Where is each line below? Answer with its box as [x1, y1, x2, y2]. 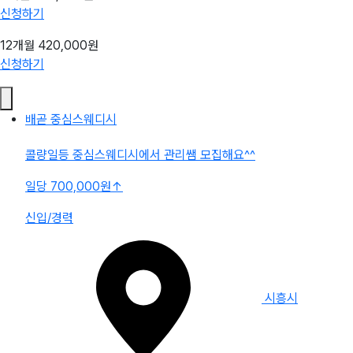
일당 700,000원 [25, 179, 111, 194]
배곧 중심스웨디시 [25, 112, 117, 127]
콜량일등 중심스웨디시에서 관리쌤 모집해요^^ [25, 147, 255, 162]
